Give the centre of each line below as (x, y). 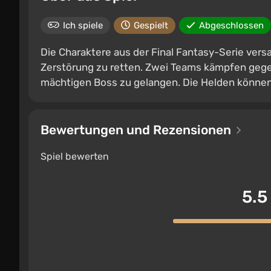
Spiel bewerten (75, 156)
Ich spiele (83, 25)
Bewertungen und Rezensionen (137, 130)
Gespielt (151, 25)
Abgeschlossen (231, 25)
